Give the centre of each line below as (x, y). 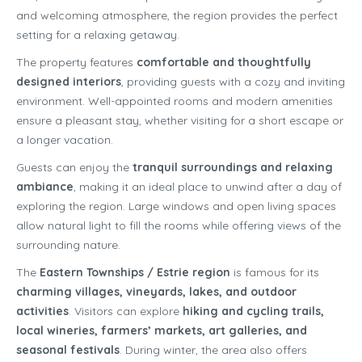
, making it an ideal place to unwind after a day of (208, 187)
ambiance (45, 187)
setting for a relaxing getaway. (98, 35)
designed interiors (69, 82)
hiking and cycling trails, (253, 311)
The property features (76, 63)
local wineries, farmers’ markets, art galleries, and (162, 331)
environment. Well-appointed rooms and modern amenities (175, 101)
